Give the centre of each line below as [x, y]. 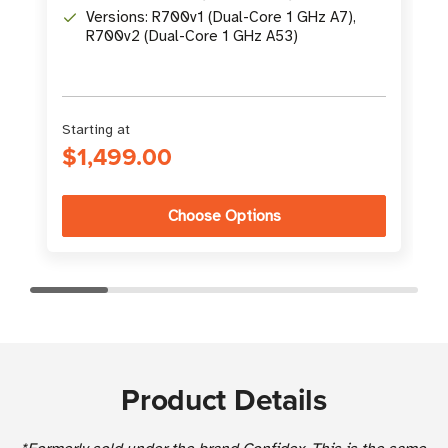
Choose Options [224, 215]
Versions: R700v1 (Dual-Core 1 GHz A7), [221, 16]
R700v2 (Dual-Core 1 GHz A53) [192, 35]
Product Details [224, 399]
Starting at [96, 129]
